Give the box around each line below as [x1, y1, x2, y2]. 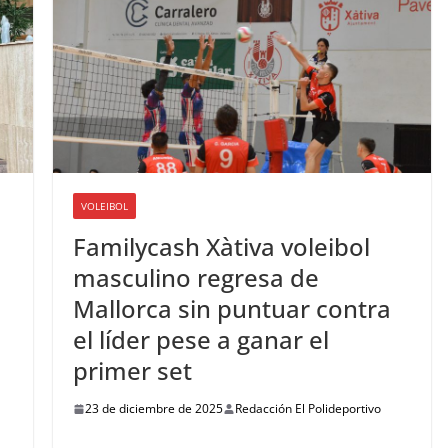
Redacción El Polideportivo [234, 400, 381, 418]
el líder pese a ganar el [72, 323, 329, 357]
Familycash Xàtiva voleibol [72, 230, 370, 264]
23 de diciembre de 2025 [84, 400, 223, 418]
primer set [72, 354, 192, 388]
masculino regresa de [72, 261, 319, 295]
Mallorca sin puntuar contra [72, 292, 391, 326]
